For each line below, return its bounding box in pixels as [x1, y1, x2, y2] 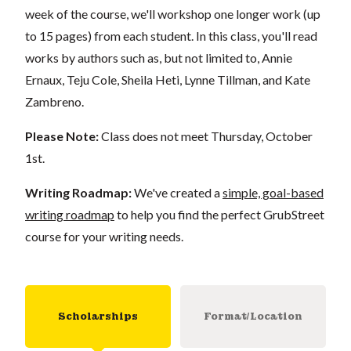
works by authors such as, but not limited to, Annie [25, 49, 292, 65]
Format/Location [204, 309, 302, 323]
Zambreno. [25, 93, 84, 109]
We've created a [134, 184, 223, 200]
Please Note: [25, 128, 101, 143]
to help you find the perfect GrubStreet [114, 206, 324, 222]
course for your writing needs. [25, 228, 183, 244]
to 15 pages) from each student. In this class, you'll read [25, 27, 317, 43]
